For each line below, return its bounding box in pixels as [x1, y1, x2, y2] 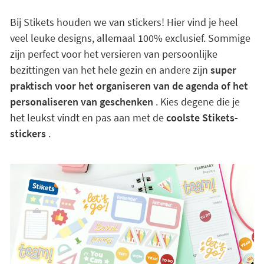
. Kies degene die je [153, 95, 240, 109]
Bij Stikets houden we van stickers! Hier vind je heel [9, 15, 238, 29]
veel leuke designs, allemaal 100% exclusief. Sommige [9, 31, 250, 45]
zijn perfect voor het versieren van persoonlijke [9, 47, 217, 61]
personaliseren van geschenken [9, 95, 153, 109]
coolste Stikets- [166, 111, 238, 125]
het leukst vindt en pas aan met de [9, 111, 166, 125]
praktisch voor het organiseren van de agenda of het [9, 79, 248, 93]
